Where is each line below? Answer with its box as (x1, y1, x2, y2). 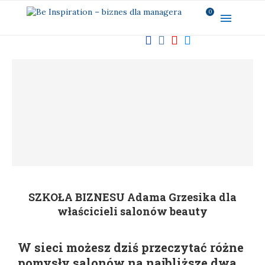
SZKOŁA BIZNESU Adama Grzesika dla (28, 189, 237, 204)
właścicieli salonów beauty (57, 203, 208, 218)
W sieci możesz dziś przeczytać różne (18, 239, 244, 255)
